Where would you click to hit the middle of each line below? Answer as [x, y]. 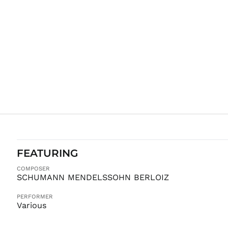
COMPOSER [33, 168]
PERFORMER [35, 196]
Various [32, 205]
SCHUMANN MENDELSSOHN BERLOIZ [93, 177]
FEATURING [47, 153]
